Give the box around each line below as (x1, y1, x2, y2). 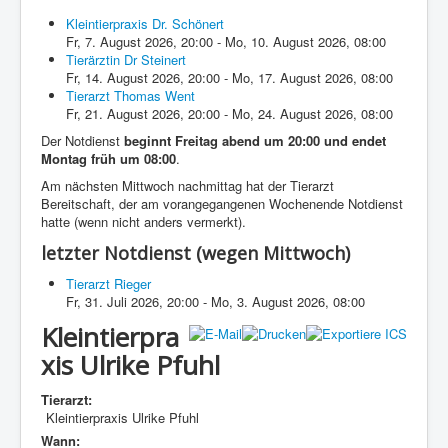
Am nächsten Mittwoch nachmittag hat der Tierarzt (41, 176, 334, 195)
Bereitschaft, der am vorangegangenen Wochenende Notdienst (41, 194, 403, 213)
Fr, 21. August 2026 (66, 104, 180, 123)
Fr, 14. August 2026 (66, 68, 180, 87)
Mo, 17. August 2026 (232, 68, 353, 87)
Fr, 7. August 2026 (66, 32, 173, 51)
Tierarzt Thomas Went (66, 86, 195, 105)
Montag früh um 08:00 (41, 149, 176, 168)
